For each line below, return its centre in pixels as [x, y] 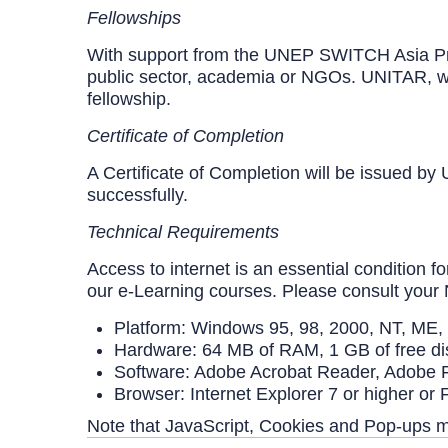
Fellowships [134, 17]
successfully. [137, 194]
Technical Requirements [183, 231]
